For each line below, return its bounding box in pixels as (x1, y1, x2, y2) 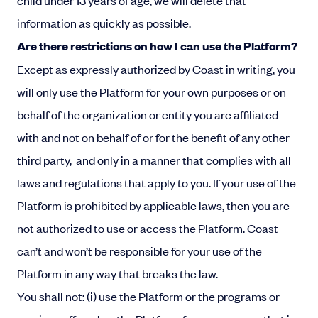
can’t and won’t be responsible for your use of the (17, 243, 262, 258)
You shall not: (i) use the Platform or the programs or (17, 288, 280, 304)
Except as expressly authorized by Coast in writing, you (17, 61, 295, 77)
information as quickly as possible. (17, 15, 193, 31)
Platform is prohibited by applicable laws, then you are (17, 197, 290, 213)
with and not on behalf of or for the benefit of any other (17, 129, 290, 145)
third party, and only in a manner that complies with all (17, 152, 291, 168)
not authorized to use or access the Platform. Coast (17, 220, 278, 236)
